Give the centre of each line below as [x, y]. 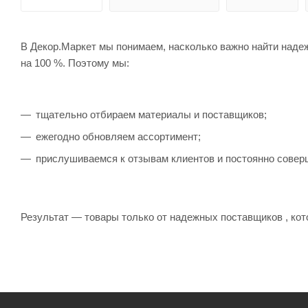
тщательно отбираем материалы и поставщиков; [151, 115]
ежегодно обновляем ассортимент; [118, 137]
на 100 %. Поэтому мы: [75, 63]
